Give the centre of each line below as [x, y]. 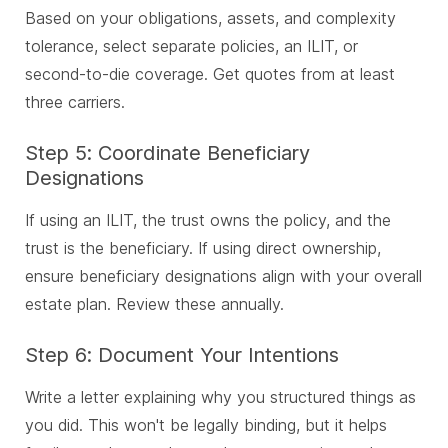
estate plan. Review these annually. [154, 304]
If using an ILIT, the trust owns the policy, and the [208, 220]
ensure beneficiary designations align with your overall [223, 276]
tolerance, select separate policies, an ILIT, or [191, 46]
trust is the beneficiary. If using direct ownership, [203, 248]
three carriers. [75, 102]
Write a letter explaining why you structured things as [220, 397]
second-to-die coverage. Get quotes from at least [210, 74]
